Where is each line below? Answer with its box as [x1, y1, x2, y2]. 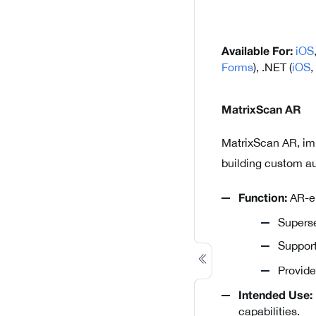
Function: [238, 194, 287, 205]
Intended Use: [238, 291, 312, 302]
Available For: [221, 47, 293, 58]
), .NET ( [253, 61, 292, 74]
